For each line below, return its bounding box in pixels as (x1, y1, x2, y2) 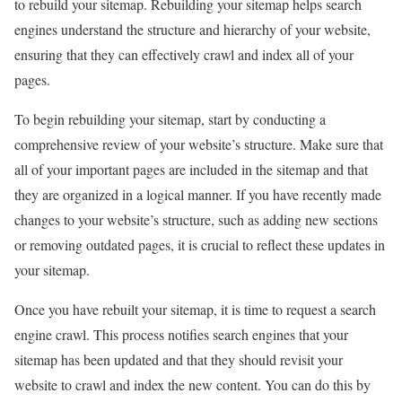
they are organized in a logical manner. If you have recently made (14, 184, 381, 204)
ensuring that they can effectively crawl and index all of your (14, 44, 354, 64)
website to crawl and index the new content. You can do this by (14, 374, 371, 394)
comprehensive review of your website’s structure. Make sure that (14, 134, 383, 153)
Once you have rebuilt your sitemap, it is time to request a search (14, 299, 376, 319)
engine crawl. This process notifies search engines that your (14, 324, 348, 344)
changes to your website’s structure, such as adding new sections (14, 209, 378, 229)
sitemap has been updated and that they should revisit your (14, 349, 343, 369)
